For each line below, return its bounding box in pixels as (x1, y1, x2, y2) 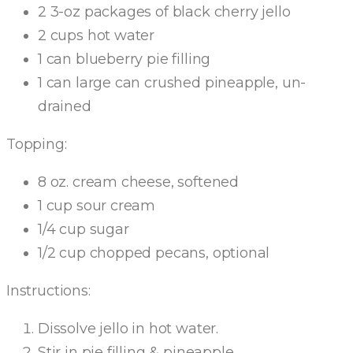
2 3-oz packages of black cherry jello (38, 3, 291, 20)
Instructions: (6, 282, 95, 299)
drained (38, 98, 91, 115)
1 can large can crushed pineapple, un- (38, 74, 307, 91)
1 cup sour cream (38, 197, 156, 214)
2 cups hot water (38, 27, 155, 44)
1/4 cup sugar (38, 221, 129, 238)
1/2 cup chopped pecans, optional (38, 244, 270, 262)
